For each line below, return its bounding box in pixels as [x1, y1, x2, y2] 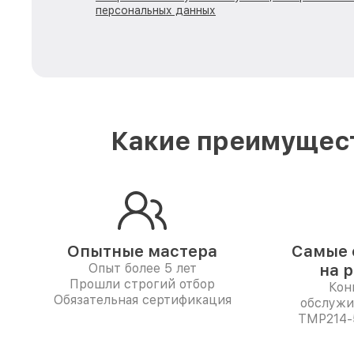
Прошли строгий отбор [70, 277, 215, 292]
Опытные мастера [67, 242, 217, 261]
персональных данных [96, 4, 216, 17]
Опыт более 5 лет [88, 261, 197, 276]
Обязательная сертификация [53, 292, 232, 307]
